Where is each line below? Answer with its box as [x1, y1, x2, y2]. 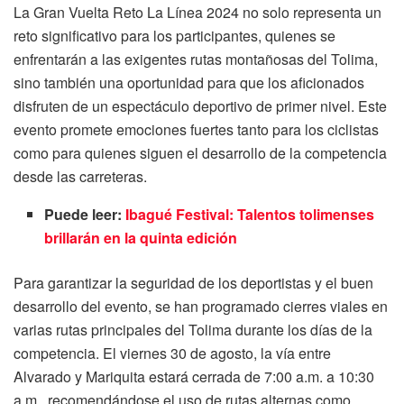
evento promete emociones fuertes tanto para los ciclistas [14, 118, 379, 140]
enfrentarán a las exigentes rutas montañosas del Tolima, [14, 48, 378, 69]
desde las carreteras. [14, 165, 147, 187]
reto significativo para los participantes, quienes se [14, 24, 335, 46]
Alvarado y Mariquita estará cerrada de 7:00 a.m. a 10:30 [14, 365, 374, 387]
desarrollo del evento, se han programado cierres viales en [14, 295, 388, 317]
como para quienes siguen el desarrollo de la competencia [14, 142, 387, 163]
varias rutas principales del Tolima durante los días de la [14, 318, 372, 340]
